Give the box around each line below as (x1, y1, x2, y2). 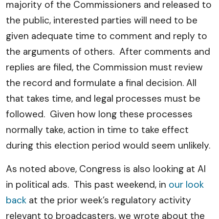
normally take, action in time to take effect (6, 124, 189, 136)
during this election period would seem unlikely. (6, 139, 210, 152)
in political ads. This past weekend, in (6, 178, 169, 191)
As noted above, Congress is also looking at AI (6, 163, 206, 175)
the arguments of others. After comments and (6, 45, 210, 58)
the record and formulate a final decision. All (6, 77, 197, 89)
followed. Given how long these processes (6, 108, 193, 120)
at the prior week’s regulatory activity (26, 194, 191, 206)
